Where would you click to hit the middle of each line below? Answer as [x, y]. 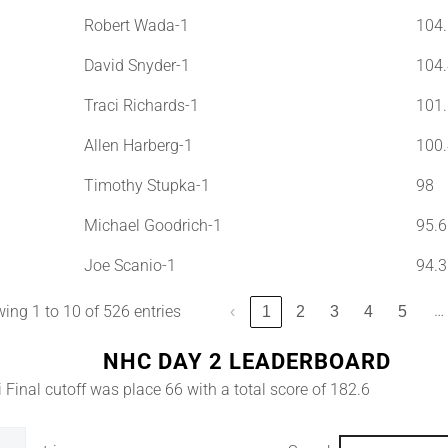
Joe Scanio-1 [129, 265]
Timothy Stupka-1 [146, 185]
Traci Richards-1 [141, 105]
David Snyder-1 [136, 65]
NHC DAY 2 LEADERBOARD [247, 361]
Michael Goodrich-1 [152, 225]
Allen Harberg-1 [138, 145]
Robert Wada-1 [136, 25]
